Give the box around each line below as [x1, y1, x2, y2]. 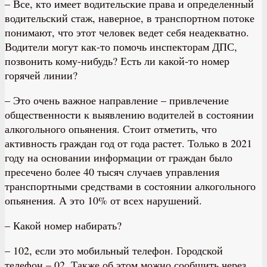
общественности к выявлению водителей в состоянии [5, 107, 254, 122]
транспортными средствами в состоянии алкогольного [5, 178, 256, 193]
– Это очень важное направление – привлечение [5, 92, 229, 107]
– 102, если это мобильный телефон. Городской [5, 243, 223, 257]
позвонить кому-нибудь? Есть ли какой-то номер [5, 53, 229, 68]
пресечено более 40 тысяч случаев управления [5, 164, 219, 179]
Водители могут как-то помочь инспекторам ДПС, [5, 39, 237, 54]
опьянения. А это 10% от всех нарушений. [5, 193, 202, 207]
